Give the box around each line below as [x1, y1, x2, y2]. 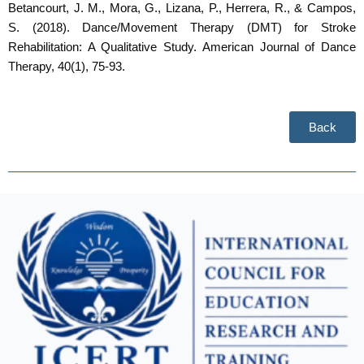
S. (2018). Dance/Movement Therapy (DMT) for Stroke [8, 21, 356, 34]
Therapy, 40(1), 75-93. [8, 60, 125, 73]
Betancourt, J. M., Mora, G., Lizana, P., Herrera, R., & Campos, [8, 2, 356, 15]
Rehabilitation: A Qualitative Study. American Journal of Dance [8, 41, 356, 54]
